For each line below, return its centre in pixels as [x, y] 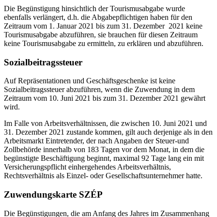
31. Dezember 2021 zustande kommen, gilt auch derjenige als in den [108, 132]
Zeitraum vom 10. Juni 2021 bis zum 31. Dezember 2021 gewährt [105, 98]
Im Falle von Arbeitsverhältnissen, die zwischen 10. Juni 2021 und [105, 124]
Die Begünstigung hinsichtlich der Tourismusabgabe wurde [94, 8]
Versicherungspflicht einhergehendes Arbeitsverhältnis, [87, 167]
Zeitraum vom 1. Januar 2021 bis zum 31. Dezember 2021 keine [103, 26]
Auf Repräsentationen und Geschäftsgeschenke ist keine [90, 81]
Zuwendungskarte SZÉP [53, 194]
